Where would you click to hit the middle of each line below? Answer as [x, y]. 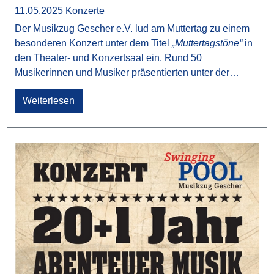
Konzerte [85, 10]
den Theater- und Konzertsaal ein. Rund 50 [108, 57]
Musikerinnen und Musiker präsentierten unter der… [127, 72]
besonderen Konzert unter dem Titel [93, 43]
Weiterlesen [49, 100]
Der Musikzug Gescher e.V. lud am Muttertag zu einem [132, 28]
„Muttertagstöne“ [207, 43]
